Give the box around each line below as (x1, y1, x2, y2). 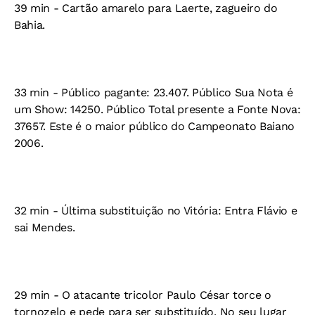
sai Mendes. (14, 221, 75, 234)
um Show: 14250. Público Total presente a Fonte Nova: (14, 103, 301, 116)
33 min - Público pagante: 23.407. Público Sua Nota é (14, 86, 293, 99)
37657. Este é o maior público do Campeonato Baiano (14, 120, 295, 133)
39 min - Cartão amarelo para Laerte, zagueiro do (14, 1, 278, 15)
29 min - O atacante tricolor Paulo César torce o (14, 288, 271, 302)
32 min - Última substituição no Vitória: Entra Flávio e (14, 204, 297, 217)
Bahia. (14, 18, 46, 32)
